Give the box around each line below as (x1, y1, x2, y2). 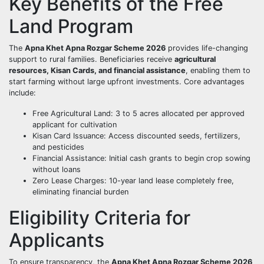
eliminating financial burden (32, 187, 128, 196)
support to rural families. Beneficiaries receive (9, 54, 174, 64)
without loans (32, 164, 81, 174)
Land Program (9, 14, 133, 38)
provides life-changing (166, 43, 248, 52)
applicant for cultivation (32, 120, 117, 129)
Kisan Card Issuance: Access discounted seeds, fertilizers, (32, 131, 240, 140)
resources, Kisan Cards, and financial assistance (9, 65, 186, 75)
